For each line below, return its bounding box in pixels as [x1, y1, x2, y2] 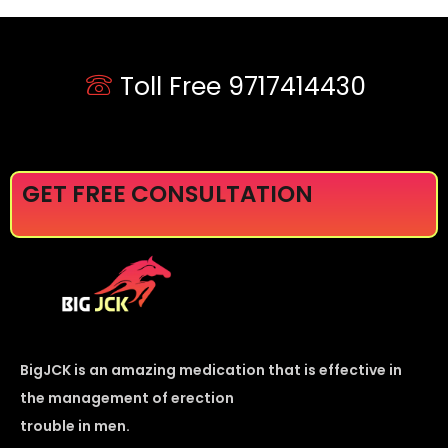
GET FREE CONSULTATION [22, 178, 313, 211]
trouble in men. [20, 415, 130, 436]
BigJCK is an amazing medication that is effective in [20, 359, 402, 380]
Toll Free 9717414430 [119, 68, 366, 104]
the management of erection [20, 387, 234, 408]
